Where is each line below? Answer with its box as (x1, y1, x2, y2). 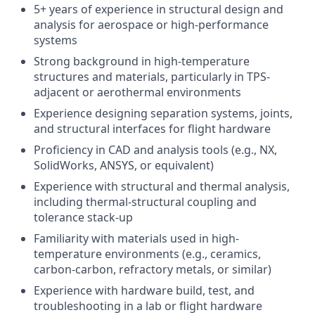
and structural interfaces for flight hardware (34, 121, 271, 136)
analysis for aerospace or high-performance (34, 17, 269, 32)
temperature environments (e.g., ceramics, (34, 246, 261, 262)
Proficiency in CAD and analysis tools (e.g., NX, (34, 142, 277, 157)
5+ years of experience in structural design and (34, 1, 283, 17)
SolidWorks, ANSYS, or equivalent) (34, 157, 214, 173)
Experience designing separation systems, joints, (34, 105, 292, 121)
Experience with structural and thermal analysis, (34, 179, 290, 194)
